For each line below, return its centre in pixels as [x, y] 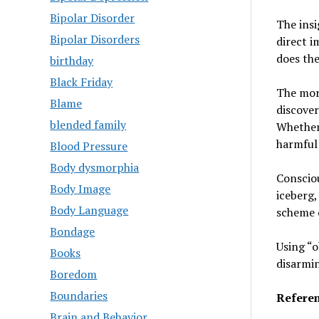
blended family [88, 125]
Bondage [73, 231]
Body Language [89, 210]
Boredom [74, 274]
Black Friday [82, 82]
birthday [72, 61]
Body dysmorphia [95, 167]
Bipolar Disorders [95, 39]
